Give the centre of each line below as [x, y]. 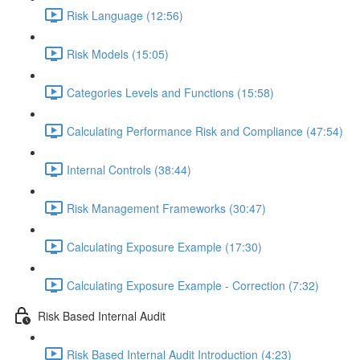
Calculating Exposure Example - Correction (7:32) [193, 285]
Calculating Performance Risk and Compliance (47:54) [205, 131]
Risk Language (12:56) [125, 15]
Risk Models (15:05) [118, 53]
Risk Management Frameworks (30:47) [166, 208]
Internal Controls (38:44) [129, 169]
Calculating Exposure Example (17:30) [164, 246]
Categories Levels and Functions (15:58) [170, 92]
